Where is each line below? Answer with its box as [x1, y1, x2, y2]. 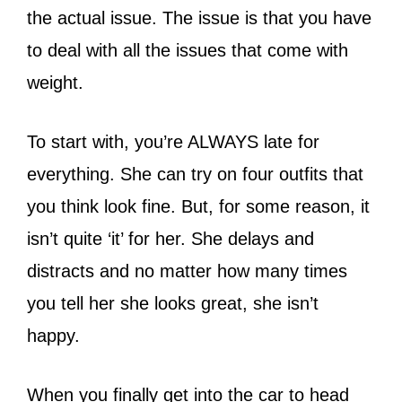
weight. [27, 72, 83, 92]
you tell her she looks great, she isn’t [27, 293, 319, 313]
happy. [27, 325, 80, 345]
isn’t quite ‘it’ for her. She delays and [27, 228, 314, 249]
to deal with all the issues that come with [27, 39, 348, 60]
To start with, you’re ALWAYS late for [27, 131, 319, 152]
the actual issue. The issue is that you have [27, 7, 371, 28]
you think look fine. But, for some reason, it [27, 196, 370, 216]
